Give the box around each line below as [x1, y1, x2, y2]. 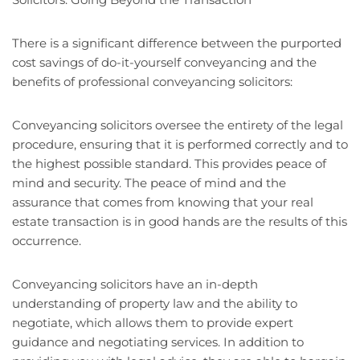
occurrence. [12, 233, 81, 249]
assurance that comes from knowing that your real [12, 194, 313, 211]
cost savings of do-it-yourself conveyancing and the [12, 55, 317, 71]
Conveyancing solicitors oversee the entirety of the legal [12, 117, 343, 133]
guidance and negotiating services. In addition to [12, 334, 304, 350]
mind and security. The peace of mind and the [12, 175, 286, 191]
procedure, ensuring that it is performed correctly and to [12, 137, 348, 153]
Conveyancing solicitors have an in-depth [12, 276, 258, 292]
